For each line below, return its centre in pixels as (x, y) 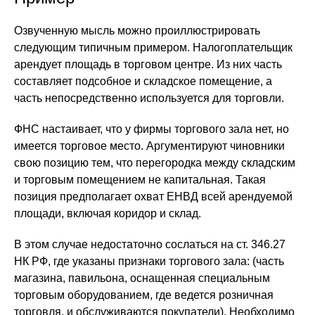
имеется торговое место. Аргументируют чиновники (149, 146)
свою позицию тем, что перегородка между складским (155, 163)
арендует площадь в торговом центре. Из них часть (148, 64)
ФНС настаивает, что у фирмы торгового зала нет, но (152, 129)
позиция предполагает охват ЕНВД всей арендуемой (153, 197)
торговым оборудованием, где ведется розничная (144, 295)
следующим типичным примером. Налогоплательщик (153, 47)
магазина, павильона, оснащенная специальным (142, 278)
